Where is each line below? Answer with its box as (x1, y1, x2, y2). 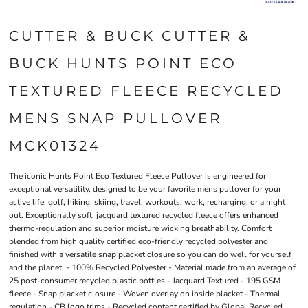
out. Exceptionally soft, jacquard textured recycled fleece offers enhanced (9, 210, 278, 221)
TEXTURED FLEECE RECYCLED (9, 82, 284, 100)
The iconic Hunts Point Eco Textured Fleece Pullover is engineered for (9, 170, 266, 182)
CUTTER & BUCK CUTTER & (9, 27, 250, 45)
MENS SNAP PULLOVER (9, 110, 222, 127)
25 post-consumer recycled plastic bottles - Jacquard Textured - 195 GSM (9, 275, 280, 287)
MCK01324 (9, 137, 101, 155)
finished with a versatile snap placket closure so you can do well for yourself (9, 249, 291, 261)
